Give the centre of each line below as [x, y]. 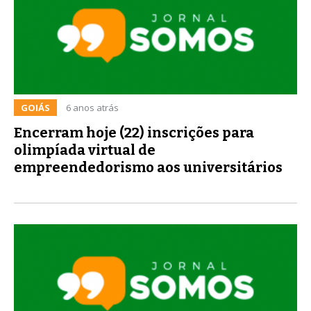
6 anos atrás [92, 107]
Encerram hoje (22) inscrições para [134, 132]
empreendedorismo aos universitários [148, 167]
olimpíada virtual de [85, 150]
